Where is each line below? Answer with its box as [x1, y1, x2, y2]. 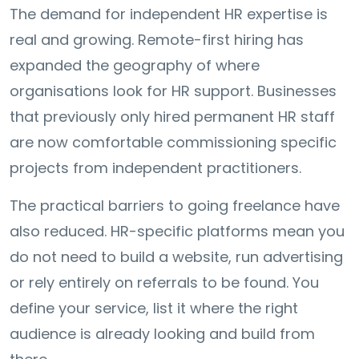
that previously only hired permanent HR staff [10, 106, 335, 127]
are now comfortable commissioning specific [10, 131, 337, 152]
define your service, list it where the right [10, 297, 298, 318]
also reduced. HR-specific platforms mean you [10, 220, 345, 241]
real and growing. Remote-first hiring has [10, 29, 304, 50]
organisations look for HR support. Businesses [10, 80, 337, 101]
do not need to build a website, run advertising [10, 246, 343, 267]
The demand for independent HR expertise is [10, 3, 328, 24]
